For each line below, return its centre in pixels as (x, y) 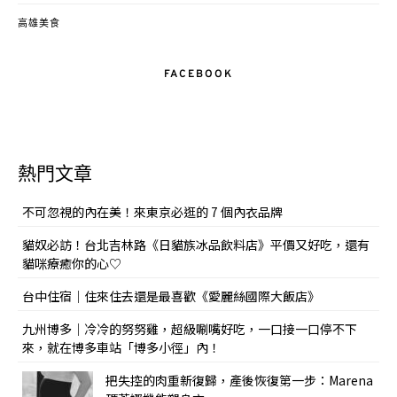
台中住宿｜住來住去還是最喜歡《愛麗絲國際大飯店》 (171, 296)
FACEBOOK (198, 75)
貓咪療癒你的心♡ (72, 264)
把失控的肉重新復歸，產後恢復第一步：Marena (239, 381)
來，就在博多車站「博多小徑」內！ (121, 348)
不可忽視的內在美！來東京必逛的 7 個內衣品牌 (152, 212)
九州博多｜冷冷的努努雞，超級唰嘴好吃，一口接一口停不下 (190, 329)
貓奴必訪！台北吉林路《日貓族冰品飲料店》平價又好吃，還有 (196, 245)
